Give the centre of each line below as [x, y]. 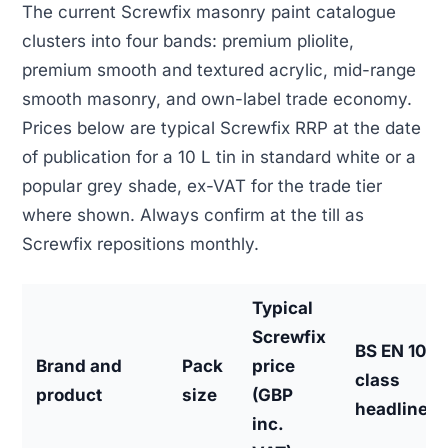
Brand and [79, 366]
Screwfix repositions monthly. [140, 243]
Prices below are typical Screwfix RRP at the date [221, 127]
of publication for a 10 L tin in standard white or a [219, 156]
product [69, 395]
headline [392, 409]
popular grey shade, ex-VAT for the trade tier [202, 185]
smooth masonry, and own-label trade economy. [217, 98]
